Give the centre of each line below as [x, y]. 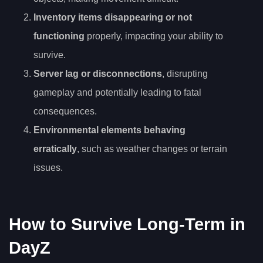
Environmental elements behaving [109, 130]
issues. [48, 167]
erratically [55, 149]
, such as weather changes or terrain [152, 149]
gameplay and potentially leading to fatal [117, 92]
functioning [59, 36]
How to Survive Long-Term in [127, 225]
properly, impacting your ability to [154, 36]
